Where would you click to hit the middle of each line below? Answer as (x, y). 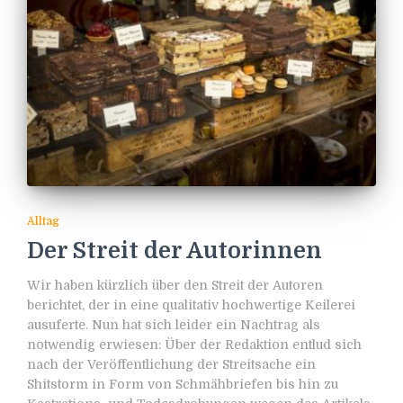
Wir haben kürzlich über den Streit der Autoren (175, 285)
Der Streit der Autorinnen (175, 250)
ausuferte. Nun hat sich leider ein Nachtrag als (174, 324)
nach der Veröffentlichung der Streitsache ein (171, 364)
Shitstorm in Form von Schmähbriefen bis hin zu (183, 384)
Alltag (43, 221)
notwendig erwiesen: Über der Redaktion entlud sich (194, 344)
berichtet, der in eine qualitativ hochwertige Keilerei (191, 304)
